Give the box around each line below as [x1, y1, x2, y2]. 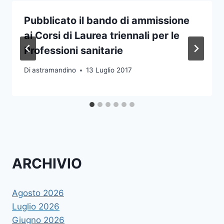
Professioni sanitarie [24, 44, 123, 57]
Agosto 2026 [12, 188, 64, 198]
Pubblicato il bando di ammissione [24, 14, 189, 27]
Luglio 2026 [12, 201, 59, 212]
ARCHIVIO [12, 154, 82, 172]
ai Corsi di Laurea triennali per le [24, 29, 179, 42]
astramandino [32, 66, 76, 74]
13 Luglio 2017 [86, 66, 132, 74]
